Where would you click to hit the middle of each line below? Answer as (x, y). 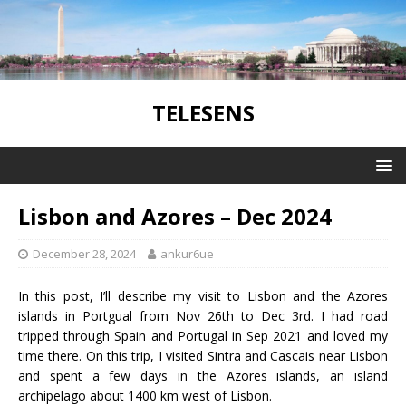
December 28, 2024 (84, 253)
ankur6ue (187, 253)
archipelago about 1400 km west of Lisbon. (145, 395)
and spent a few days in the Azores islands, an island (203, 375)
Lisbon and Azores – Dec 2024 (175, 216)
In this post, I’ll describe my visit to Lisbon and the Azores (203, 295)
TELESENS (203, 112)
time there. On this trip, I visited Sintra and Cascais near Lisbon (203, 355)
